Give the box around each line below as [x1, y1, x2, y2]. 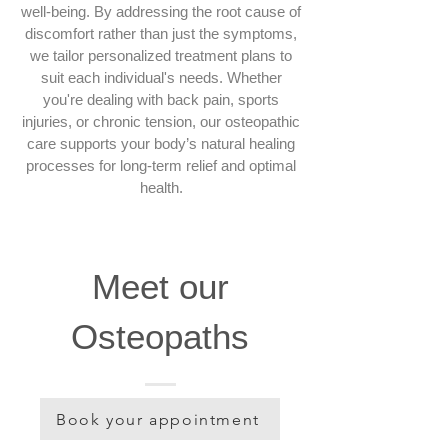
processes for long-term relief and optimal [26, 157, 296, 174]
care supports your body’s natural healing [27, 135, 295, 152]
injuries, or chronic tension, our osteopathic [22, 113, 300, 130]
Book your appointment [56, 409, 260, 429]
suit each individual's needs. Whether [40, 69, 282, 86]
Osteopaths [71, 317, 249, 356]
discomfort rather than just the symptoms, [25, 25, 297, 42]
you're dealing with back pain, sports [43, 91, 279, 108]
